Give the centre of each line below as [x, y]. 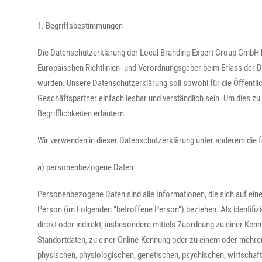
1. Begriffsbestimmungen [80, 26]
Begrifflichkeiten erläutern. [82, 113]
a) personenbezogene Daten [86, 167]
